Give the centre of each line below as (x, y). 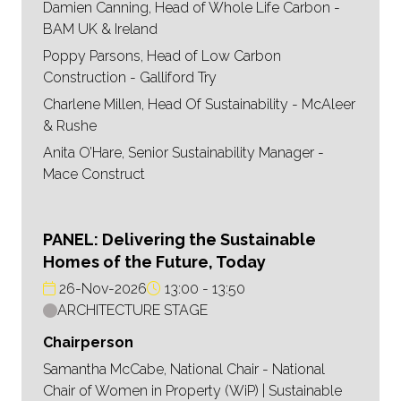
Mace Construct (94, 175)
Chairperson (88, 343)
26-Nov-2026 (101, 289)
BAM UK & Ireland (100, 30)
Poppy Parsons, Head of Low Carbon (162, 56)
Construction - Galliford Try (130, 78)
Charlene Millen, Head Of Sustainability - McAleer (199, 105)
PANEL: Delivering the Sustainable (179, 240)
